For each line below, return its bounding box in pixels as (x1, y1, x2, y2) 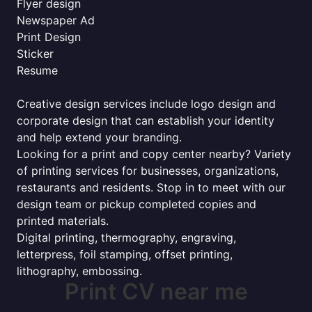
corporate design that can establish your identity (17, 114, 274, 127)
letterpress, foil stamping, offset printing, (17, 247, 233, 261)
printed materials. (17, 214, 109, 228)
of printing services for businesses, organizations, (17, 164, 279, 178)
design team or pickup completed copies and (17, 197, 256, 211)
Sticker (17, 47, 54, 61)
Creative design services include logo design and (17, 97, 276, 111)
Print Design (17, 30, 81, 44)
